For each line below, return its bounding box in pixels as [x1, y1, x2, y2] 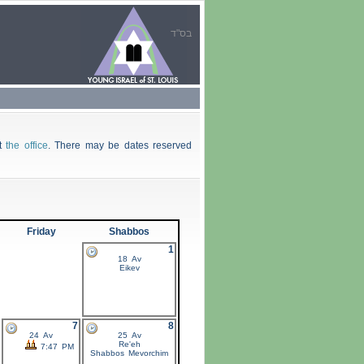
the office [6, 140, 48, 152]
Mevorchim [124, 349, 168, 358]
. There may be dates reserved [47, 140, 193, 152]
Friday [26, 226, 56, 238]
